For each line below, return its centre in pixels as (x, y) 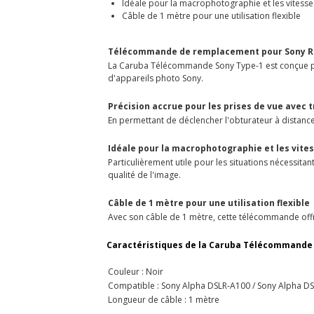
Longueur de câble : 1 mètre (164, 299)
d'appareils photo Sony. (156, 78)
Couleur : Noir (136, 271)
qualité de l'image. (144, 175)
